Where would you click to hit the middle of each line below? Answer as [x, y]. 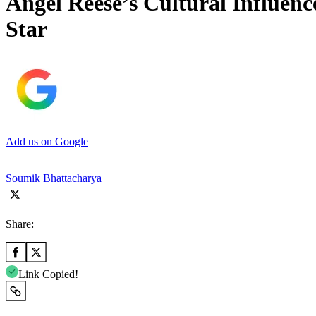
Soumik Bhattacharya [54, 178]
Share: [20, 224]
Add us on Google [47, 141]
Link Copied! [48, 274]
